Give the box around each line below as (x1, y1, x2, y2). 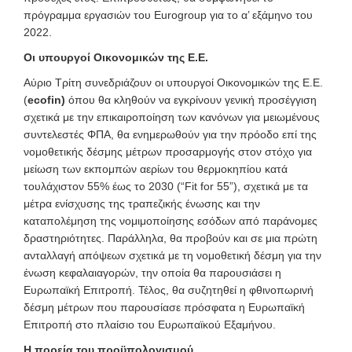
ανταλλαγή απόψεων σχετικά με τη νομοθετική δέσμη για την (24, 248, 321, 262)
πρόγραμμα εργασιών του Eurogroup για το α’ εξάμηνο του (24, 8, 313, 21)
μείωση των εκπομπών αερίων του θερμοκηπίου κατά (24, 162, 288, 175)
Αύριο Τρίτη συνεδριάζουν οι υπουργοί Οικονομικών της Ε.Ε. (24, 75, 323, 89)
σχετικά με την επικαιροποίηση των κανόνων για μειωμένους (24, 110, 320, 123)
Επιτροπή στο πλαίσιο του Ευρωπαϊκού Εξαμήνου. (24, 317, 276, 331)
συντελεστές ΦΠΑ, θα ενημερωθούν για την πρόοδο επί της (24, 127, 317, 141)
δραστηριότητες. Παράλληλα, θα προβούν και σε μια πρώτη (24, 231, 317, 244)
